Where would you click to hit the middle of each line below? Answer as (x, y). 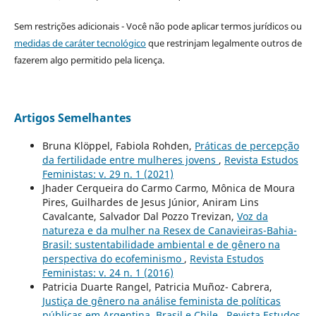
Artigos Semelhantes (72, 118)
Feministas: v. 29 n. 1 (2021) (108, 174)
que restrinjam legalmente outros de (224, 43)
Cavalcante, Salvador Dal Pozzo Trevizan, (139, 217)
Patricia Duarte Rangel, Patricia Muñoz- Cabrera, (157, 287)
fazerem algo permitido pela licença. (89, 60)
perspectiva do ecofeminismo (113, 259)
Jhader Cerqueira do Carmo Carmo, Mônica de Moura (168, 188)
